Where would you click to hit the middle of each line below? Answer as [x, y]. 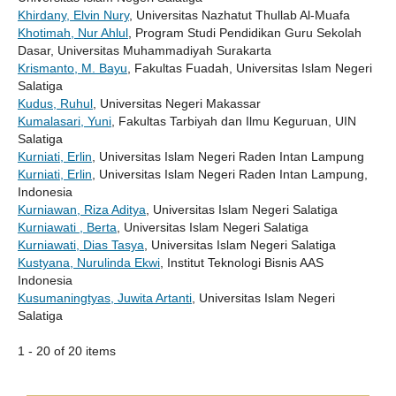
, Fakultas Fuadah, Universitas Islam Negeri [249, 68]
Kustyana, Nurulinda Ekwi [88, 262]
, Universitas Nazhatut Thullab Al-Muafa [239, 15]
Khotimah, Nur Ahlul [72, 32]
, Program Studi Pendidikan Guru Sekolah [244, 32]
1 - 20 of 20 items [73, 350]
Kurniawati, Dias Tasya [80, 244]
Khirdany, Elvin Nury [73, 15]
